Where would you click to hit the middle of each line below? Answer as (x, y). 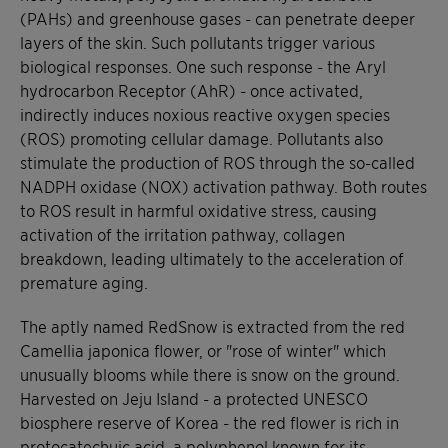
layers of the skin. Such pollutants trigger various (197, 41)
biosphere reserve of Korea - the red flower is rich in (209, 421)
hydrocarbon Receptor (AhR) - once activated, (191, 89)
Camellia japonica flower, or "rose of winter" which (203, 349)
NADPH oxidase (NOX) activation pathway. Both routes (223, 185)
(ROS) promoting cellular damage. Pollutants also (201, 137)
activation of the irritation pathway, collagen (182, 233)
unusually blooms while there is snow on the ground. (210, 373)
